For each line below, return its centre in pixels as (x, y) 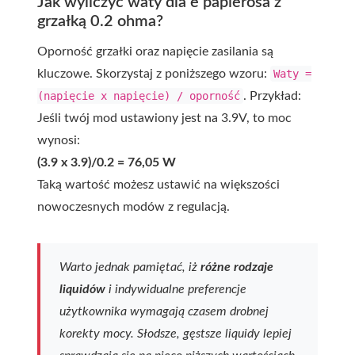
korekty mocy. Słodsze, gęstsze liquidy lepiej (176, 333)
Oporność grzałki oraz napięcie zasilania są (155, 51)
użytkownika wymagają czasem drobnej (164, 311)
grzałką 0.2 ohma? (100, 21)
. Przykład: (272, 95)
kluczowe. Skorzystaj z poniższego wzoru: (154, 73)
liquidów (82, 289)
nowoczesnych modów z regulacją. (134, 206)
